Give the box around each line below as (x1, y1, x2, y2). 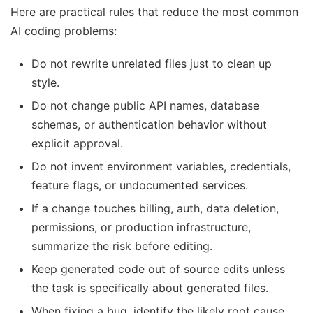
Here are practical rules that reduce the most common (10, 5, 298, 20)
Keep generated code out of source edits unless (31, 262, 285, 277)
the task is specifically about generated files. (31, 281, 268, 296)
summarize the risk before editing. (31, 239, 212, 254)
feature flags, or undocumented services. (31, 178, 248, 193)
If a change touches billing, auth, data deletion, (31, 201, 279, 216)
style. (31, 75, 59, 90)
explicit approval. (31, 136, 123, 151)
